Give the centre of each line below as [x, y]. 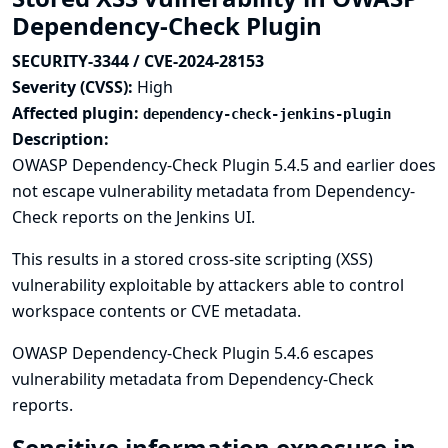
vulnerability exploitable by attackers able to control [208, 285]
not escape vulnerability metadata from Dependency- [213, 191]
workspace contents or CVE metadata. [156, 311]
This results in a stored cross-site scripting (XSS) [192, 259]
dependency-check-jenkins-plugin [267, 114]
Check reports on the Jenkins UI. [133, 217]
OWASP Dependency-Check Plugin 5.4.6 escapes [193, 353]
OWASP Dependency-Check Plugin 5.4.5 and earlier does [224, 165]
